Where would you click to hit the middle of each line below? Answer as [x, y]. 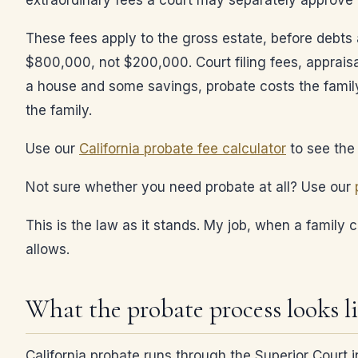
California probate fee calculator [183, 149]
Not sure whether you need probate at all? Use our [190, 187]
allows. [48, 249]
